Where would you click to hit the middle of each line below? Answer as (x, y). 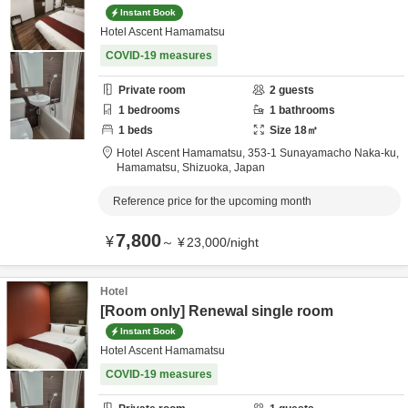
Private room (152, 90)
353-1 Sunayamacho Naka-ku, (325, 153)
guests (295, 90)
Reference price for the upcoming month (212, 201)
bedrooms (153, 110)
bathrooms (306, 110)
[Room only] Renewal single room (217, 311)
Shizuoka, (208, 168)
